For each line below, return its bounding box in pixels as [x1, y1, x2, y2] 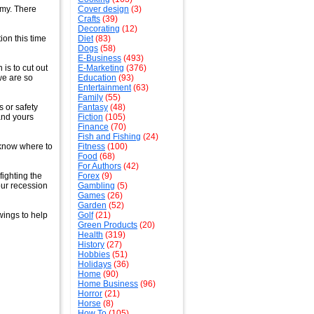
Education [78, 73, 116, 83]
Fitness [78, 142, 105, 151]
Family [78, 93, 103, 102]
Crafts [78, 14, 100, 24]
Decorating [78, 24, 120, 34]
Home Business [78, 279, 138, 289]
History [78, 240, 104, 250]
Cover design [78, 4, 129, 14]
